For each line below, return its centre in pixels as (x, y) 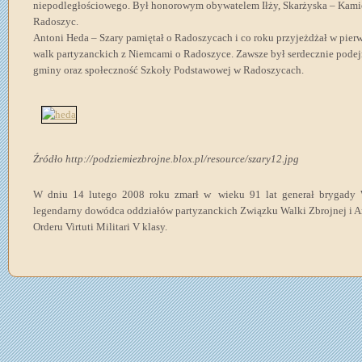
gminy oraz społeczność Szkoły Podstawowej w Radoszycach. (168, 70)
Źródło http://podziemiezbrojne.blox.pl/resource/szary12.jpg (166, 159)
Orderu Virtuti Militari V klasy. (100, 227)
